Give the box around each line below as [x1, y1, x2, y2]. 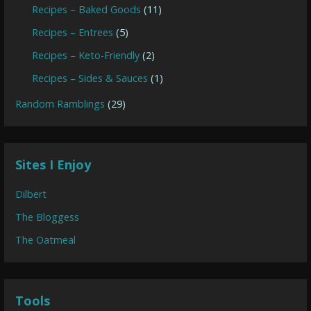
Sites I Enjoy [15, 156, 92, 174]
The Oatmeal [15, 233, 76, 247]
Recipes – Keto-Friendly [32, 49, 140, 62]
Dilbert [15, 187, 47, 201]
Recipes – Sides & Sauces [32, 72, 149, 85]
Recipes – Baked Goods [32, 3, 142, 17]
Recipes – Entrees [32, 26, 114, 40]
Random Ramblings [15, 97, 106, 111]
